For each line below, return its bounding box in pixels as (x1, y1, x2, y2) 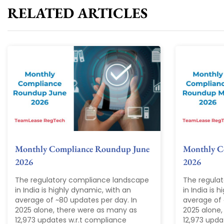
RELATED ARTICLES (7, 3, 147, 23)
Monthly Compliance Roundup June (15, 143, 149, 155)
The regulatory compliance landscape (15, 175, 149, 185)
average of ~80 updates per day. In (15, 195, 137, 205)
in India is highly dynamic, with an (15, 185, 131, 195)
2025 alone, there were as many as (15, 205, 137, 215)
